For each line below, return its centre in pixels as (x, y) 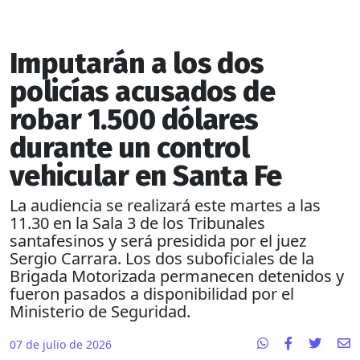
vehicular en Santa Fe (146, 176)
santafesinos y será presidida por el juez (158, 241)
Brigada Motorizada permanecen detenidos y (177, 276)
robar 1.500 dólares (134, 120)
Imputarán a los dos (137, 64)
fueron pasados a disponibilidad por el (152, 294)
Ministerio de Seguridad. (100, 312)
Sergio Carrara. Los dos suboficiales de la (162, 259)
